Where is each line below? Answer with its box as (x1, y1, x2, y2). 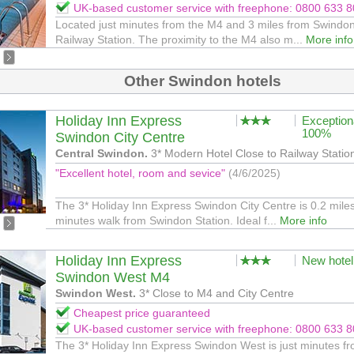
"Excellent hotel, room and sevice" (55, 167, 228, 179)
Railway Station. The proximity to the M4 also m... (55, 33, 306, 46)
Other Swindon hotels (123, 73, 281, 89)
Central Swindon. (55, 147, 148, 160)
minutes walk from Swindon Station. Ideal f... (55, 214, 280, 227)
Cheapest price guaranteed (73, 307, 210, 319)
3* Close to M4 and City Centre (136, 287, 294, 299)
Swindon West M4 (55, 269, 170, 285)
